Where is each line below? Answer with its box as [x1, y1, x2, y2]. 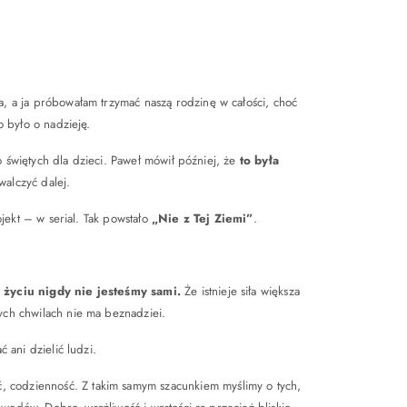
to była [239, 152, 279, 169]
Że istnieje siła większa [180, 283, 300, 300]
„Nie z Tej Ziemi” [151, 210, 253, 227]
